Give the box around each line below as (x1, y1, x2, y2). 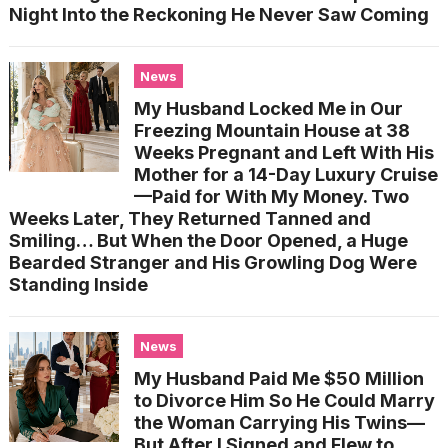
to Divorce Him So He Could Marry (133, 389, 435, 411)
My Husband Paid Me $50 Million (133, 367, 424, 389)
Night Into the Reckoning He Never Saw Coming (8, 3, 429, 25)
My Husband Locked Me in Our (133, 97, 403, 119)
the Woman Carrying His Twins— (133, 411, 425, 433)
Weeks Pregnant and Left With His (133, 141, 434, 163)
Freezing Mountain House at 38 (133, 119, 410, 141)
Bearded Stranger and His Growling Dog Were (8, 251, 417, 273)
